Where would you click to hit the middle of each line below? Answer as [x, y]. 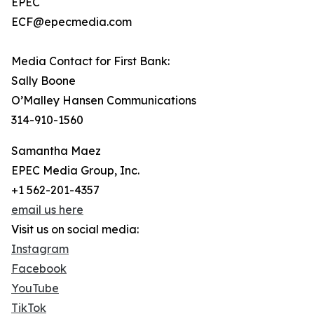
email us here [47, 210]
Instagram [40, 249]
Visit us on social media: [75, 230]
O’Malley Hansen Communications [104, 101]
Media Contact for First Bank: [90, 61]
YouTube [35, 288]
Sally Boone [43, 81]
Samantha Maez [56, 151]
